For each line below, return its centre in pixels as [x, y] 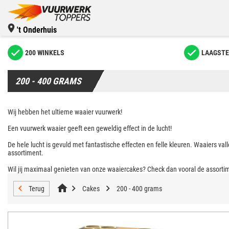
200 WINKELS [45, 53]
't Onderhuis [37, 30]
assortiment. [26, 153]
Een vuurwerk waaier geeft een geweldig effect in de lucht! [90, 128]
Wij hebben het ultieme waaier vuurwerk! [65, 112]
